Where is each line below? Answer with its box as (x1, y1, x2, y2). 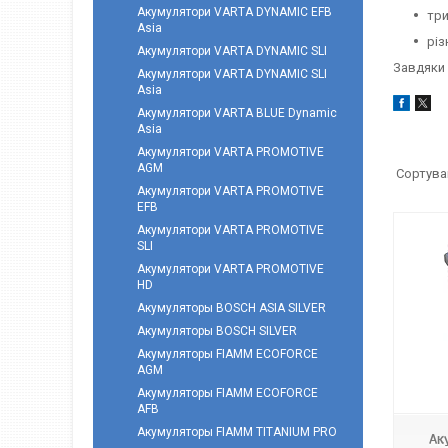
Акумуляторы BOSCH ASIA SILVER (137, 301, 326, 315)
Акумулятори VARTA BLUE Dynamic (137, 106, 337, 120)
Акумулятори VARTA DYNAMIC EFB (137, 5, 332, 19)
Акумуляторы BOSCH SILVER (137, 324, 297, 338)
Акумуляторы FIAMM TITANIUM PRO (137, 425, 337, 439)
